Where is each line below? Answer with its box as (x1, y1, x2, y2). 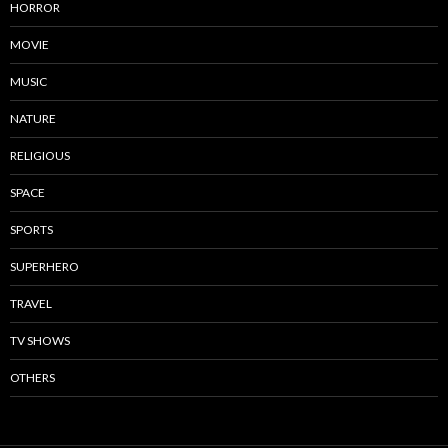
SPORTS (10, 222, 53, 237)
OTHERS (10, 370, 55, 385)
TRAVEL (10, 296, 52, 311)
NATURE (10, 111, 56, 126)
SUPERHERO (10, 259, 79, 274)
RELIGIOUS (10, 148, 70, 163)
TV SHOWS (10, 333, 70, 348)
